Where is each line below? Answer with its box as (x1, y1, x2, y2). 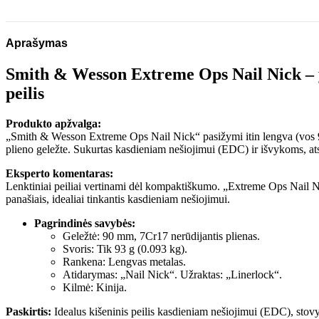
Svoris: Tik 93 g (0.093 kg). (63, 243, 187, 256)
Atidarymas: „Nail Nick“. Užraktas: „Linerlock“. (63, 268, 282, 281)
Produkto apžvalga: (6, 117, 101, 130)
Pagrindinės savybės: (34, 217, 135, 230)
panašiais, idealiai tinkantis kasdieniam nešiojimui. (6, 193, 230, 206)
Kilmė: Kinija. (63, 281, 127, 294)
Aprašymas (6, 36, 68, 49)
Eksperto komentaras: (6, 167, 113, 180)
